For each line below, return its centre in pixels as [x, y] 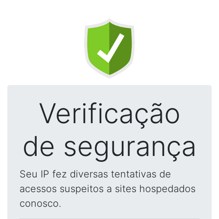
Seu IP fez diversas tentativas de [95, 174]
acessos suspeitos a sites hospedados [108, 189]
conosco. [40, 203]
